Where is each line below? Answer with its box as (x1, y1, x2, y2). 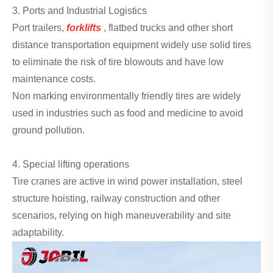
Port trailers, (12, 22, 66, 33)
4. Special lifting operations (12, 158, 129, 169)
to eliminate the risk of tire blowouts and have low (12, 56, 224, 67)
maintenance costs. (12, 73, 96, 84)
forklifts (66, 22, 101, 33)
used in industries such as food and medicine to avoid (12, 107, 243, 118)
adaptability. (12, 227, 64, 238)
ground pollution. (12, 124, 85, 135)
